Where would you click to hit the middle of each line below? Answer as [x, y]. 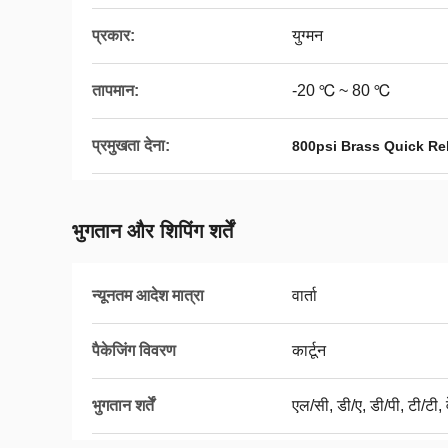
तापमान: [115, 90]
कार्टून [309, 350]
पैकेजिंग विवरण [134, 350]
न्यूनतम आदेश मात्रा [148, 295]
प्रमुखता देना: [131, 145]
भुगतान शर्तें [123, 405]
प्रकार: [113, 35]
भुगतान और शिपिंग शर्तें [152, 231]
